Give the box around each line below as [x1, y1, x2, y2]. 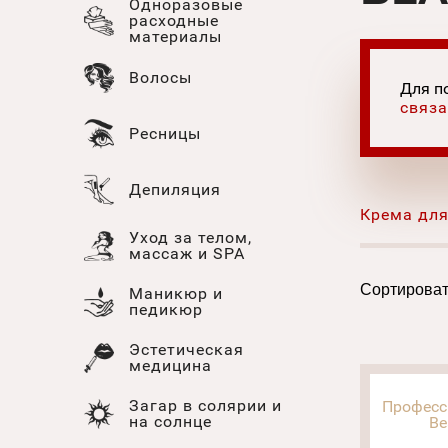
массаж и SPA [129, 243, 245, 263]
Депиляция [129, 179, 221, 199]
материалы [129, 26, 222, 46]
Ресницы [129, 123, 201, 143]
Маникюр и [129, 283, 223, 303]
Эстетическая [129, 339, 244, 359]
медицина [129, 355, 212, 375]
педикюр [129, 299, 203, 319]
